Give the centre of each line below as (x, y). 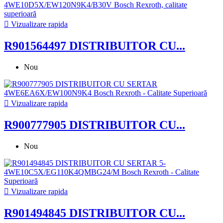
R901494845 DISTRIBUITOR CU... (95, 213)
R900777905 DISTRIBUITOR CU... (95, 125)
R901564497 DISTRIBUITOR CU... (95, 46)
